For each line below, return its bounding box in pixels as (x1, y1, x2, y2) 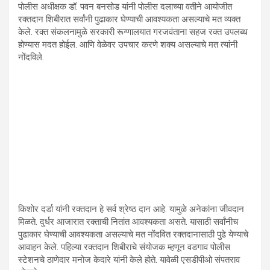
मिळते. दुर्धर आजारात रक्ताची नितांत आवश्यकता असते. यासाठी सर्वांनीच (18, 216, 238, 228)
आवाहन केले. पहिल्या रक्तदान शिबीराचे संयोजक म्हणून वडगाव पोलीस (18, 242, 230, 253)
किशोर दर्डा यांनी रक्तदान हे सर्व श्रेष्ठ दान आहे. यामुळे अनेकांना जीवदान (18, 204, 244, 215)
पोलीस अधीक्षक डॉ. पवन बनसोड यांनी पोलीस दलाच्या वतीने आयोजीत (18, 1, 232, 13)
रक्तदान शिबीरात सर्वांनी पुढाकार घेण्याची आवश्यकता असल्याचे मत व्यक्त (18, 14, 240, 25)
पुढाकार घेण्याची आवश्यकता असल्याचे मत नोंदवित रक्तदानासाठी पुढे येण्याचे (18, 229, 248, 240)
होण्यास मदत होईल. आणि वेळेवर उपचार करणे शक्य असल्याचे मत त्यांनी (18, 39, 237, 51)
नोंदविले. (18, 52, 44, 63)
